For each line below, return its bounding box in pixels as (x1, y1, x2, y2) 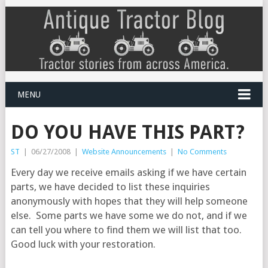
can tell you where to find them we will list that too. (10, 223, 242, 236)
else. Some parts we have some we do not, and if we (10, 209, 247, 221)
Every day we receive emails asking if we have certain (10, 166, 246, 178)
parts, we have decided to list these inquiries (10, 180, 210, 193)
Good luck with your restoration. (10, 237, 156, 250)
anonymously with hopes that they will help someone (10, 194, 248, 207)
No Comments (177, 147, 227, 156)
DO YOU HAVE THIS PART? (10, 120, 245, 144)
